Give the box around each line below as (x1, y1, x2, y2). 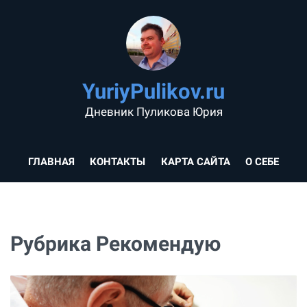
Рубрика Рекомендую (10, 232, 221, 256)
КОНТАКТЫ (90, 155, 146, 168)
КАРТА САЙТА (160, 155, 230, 168)
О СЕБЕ (245, 155, 279, 168)
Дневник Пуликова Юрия (84, 105, 223, 119)
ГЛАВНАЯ (28, 155, 75, 168)
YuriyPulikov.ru (82, 78, 225, 104)
